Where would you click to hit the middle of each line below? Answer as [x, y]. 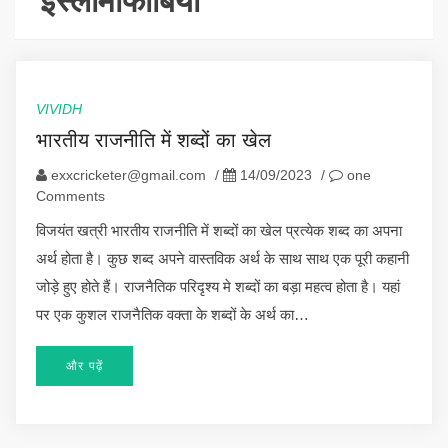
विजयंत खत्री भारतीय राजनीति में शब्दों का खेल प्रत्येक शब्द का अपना [219, 230]
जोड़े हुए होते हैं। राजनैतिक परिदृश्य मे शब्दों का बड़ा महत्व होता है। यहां [218, 286]
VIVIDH [59, 108]
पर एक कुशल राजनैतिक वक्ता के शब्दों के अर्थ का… [172, 314]
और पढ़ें [84, 365]
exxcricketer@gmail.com [128, 174]
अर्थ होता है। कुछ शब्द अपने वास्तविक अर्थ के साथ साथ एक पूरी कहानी [222, 258]
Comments [70, 195]
